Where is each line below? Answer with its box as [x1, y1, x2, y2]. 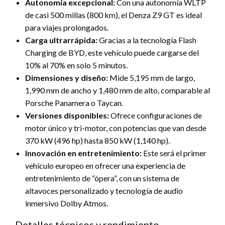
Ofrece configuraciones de [109, 110, 202, 120]
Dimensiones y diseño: [25, 72, 108, 82]
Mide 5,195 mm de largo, [108, 72, 195, 82]
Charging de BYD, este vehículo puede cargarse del [25, 47, 199, 57]
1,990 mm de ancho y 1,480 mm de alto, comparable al [25, 85, 210, 95]
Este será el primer [142, 148, 206, 158]
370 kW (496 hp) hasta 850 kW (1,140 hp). [25, 135, 170, 145]
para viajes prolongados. [25, 22, 108, 32]
